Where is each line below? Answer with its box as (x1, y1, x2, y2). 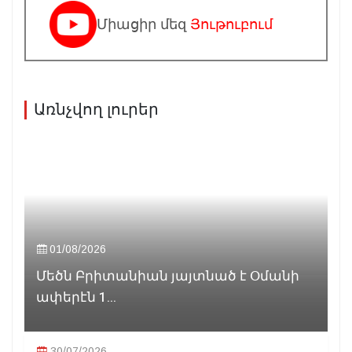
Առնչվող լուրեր (34, 98, 159, 122)
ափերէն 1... (36, 288, 116, 308)
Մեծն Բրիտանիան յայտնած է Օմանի (36, 266, 299, 287)
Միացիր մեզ (97, 16, 190, 33)
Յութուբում (190, 16, 273, 33)
